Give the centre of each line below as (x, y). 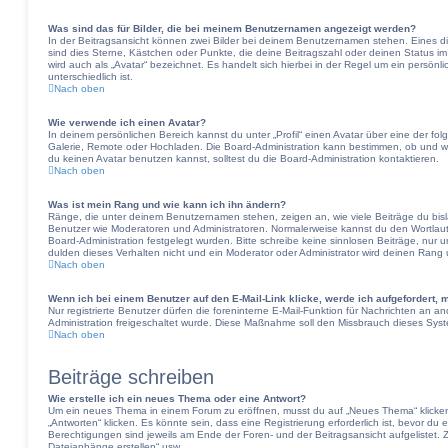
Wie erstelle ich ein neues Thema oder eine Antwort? (177, 398)
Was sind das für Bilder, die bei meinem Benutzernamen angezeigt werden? (232, 28)
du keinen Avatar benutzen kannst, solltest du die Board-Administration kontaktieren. (243, 158)
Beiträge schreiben (131, 377)
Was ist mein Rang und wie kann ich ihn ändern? (167, 204)
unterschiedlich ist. (90, 76)
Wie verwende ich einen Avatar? (127, 122)
